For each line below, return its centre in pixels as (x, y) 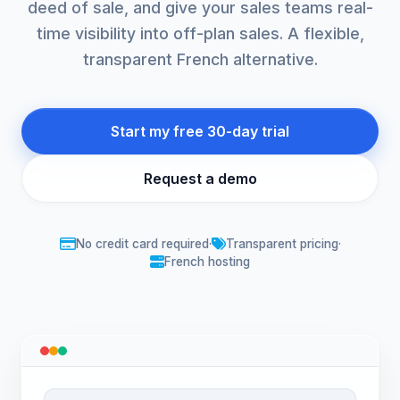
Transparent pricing (282, 244)
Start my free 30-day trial (200, 131)
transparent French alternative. (200, 59)
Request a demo (200, 179)
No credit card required (142, 244)
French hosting (207, 262)
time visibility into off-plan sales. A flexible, (200, 33)
